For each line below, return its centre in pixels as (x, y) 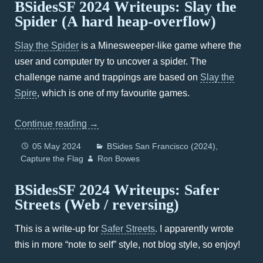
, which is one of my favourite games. (113, 93)
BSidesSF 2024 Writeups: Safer (117, 190)
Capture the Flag (52, 159)
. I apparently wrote (194, 229)
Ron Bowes (119, 159)
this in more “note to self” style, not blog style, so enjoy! (127, 245)
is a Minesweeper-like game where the (160, 45)
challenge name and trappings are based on (107, 77)
